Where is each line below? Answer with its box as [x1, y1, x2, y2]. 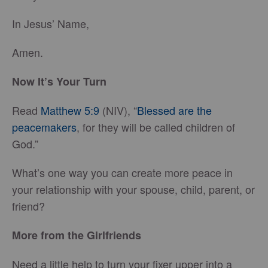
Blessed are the [137, 102, 212, 118]
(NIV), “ [99, 102, 137, 118]
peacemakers [12, 119, 77, 135]
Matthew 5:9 [41, 102, 99, 118]
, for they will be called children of [77, 119, 235, 135]
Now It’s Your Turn [12, 74, 109, 89]
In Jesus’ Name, [12, 16, 89, 31]
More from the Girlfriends [12, 227, 141, 243]
